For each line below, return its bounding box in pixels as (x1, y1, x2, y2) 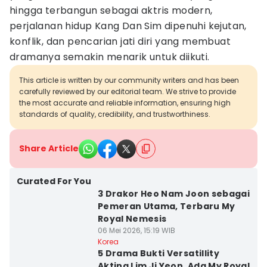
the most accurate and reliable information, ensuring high (19, 98, 231, 108)
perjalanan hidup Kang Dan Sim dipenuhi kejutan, (10, 19, 247, 33)
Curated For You (17, 175, 91, 187)
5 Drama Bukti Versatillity (97, 247, 219, 259)
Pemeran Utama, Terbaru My (97, 200, 235, 212)
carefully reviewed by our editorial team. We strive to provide (19, 86, 236, 97)
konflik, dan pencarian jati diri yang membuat (10, 35, 231, 48)
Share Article (19, 142, 79, 154)
